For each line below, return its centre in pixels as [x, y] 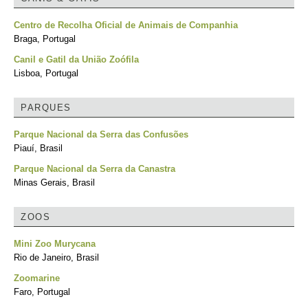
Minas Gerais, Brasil [54, 183]
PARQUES [46, 108]
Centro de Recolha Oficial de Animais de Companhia [126, 25]
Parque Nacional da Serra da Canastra [95, 169]
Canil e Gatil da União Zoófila [76, 59]
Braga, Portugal [45, 39]
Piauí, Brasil [38, 148]
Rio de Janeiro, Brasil [56, 257]
